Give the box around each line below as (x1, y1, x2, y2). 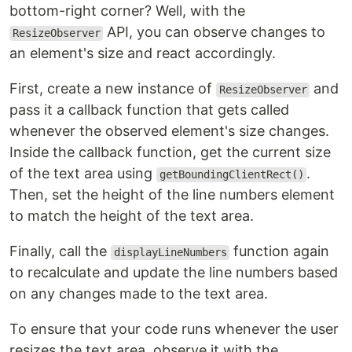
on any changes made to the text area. (9, 285, 268, 302)
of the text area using (9, 165, 156, 182)
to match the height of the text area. (9, 207, 254, 225)
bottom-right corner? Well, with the (9, 2, 245, 20)
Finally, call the (9, 243, 111, 260)
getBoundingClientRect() (159, 168, 304, 181)
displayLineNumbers (113, 246, 227, 259)
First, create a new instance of (9, 80, 216, 97)
